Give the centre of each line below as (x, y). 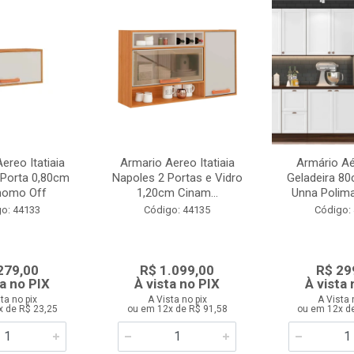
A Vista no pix (177, 299)
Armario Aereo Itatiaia (177, 163)
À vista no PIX (177, 284)
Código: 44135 (177, 210)
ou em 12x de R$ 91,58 (177, 309)
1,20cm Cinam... (177, 193)
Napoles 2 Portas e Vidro (177, 178)
